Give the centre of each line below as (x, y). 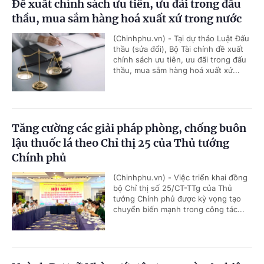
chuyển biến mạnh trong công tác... (179, 209)
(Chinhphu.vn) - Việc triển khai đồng (180, 178)
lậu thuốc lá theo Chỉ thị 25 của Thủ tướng (121, 143)
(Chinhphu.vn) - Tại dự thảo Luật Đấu (181, 39)
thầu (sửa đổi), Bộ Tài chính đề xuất (178, 49)
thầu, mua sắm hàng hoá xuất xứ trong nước (127, 19)
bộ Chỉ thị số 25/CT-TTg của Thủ (173, 188)
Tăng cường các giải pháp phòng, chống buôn (129, 128)
